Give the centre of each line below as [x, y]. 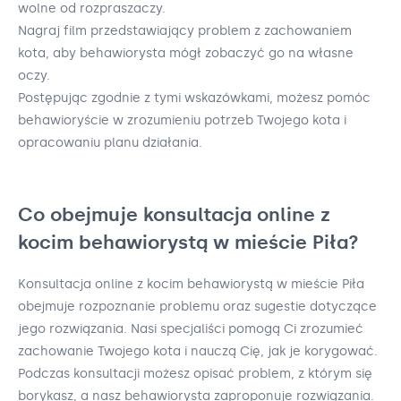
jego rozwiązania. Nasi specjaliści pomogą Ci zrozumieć [191, 328]
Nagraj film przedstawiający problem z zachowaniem [185, 30]
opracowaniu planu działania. [110, 142]
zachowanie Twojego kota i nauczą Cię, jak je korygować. [198, 351]
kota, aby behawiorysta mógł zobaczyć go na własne [186, 53]
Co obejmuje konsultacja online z [174, 214]
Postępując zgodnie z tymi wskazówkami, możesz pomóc [194, 98]
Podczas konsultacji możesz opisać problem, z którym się [195, 373]
